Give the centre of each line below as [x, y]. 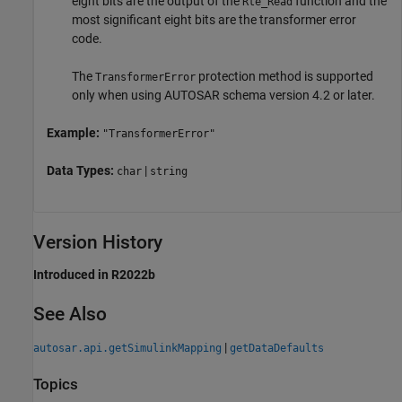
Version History [98, 243]
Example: [74, 133]
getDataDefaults [277, 348]
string [169, 172]
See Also [70, 315]
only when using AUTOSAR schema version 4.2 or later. [223, 96]
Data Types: [82, 171]
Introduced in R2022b [94, 275]
